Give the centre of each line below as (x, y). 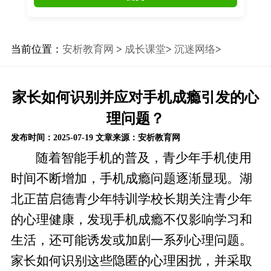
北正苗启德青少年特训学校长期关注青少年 (131, 199)
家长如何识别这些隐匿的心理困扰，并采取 (131, 260)
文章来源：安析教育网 (138, 138)
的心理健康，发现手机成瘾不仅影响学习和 (131, 219)
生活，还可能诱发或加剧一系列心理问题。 (131, 240)
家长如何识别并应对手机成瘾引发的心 (135, 97)
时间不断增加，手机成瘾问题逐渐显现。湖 (131, 178)
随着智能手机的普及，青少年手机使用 (144, 158)
